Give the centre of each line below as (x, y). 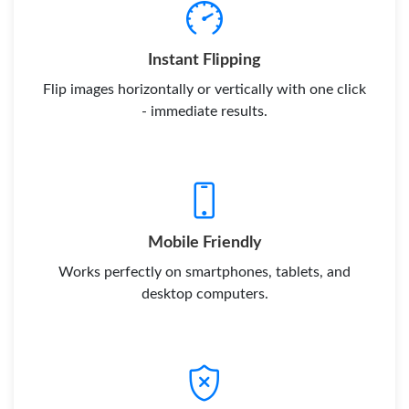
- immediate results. (204, 111)
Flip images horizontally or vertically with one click (204, 89)
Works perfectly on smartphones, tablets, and (204, 272)
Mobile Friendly (204, 242)
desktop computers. (204, 294)
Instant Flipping (204, 60)
